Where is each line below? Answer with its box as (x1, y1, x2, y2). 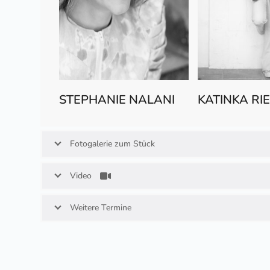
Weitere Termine (70, 201, 132, 213)
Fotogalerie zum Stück (70, 137, 155, 149)
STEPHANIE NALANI (58, 91, 175, 108)
